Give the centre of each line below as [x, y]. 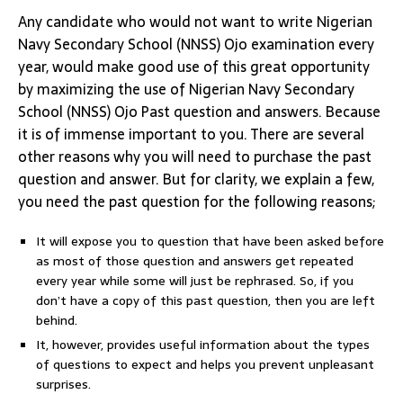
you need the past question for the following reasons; [197, 201]
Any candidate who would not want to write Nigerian [195, 22]
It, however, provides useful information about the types [203, 345]
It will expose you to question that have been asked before [210, 241]
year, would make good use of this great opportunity [194, 67]
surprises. [63, 384]
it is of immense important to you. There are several [191, 134]
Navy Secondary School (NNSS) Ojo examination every [196, 44]
